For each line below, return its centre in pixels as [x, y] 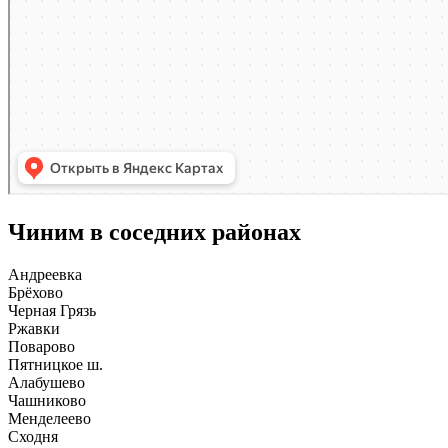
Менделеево [51, 419]
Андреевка [47, 275]
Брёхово [37, 293]
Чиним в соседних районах [154, 232]
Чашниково [49, 401]
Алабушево [48, 383]
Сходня [35, 437]
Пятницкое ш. [57, 365]
